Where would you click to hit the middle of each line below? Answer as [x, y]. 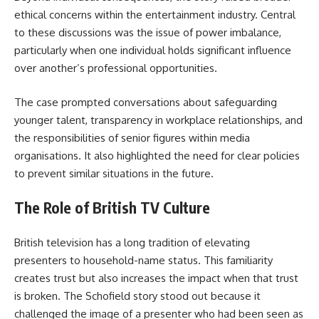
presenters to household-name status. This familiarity [143, 260]
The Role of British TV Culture [112, 208]
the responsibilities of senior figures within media [132, 137]
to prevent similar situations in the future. [114, 173]
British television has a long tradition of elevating [132, 242]
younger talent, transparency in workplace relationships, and [158, 120]
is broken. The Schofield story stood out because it [137, 296]
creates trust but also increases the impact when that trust [156, 278]
